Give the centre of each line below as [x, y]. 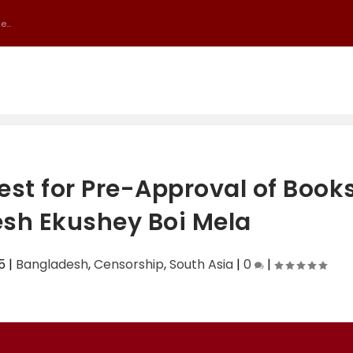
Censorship [129, 264]
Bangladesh [52, 264]
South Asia [202, 264]
